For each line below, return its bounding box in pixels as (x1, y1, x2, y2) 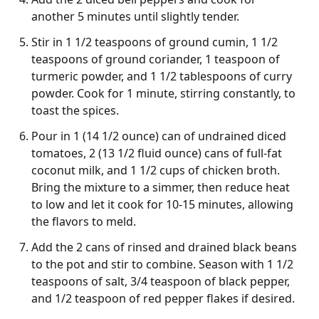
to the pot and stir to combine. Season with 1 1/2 (31, 256, 293, 272)
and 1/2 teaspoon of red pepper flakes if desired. (31, 290, 295, 306)
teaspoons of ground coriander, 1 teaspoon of (31, 51, 280, 67)
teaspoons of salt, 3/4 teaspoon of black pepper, (31, 273, 290, 289)
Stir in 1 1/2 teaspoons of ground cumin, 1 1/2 (31, 33, 278, 50)
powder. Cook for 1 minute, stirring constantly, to (31, 85, 296, 101)
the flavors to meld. (31, 213, 136, 229)
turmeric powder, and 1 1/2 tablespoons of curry (31, 68, 292, 84)
